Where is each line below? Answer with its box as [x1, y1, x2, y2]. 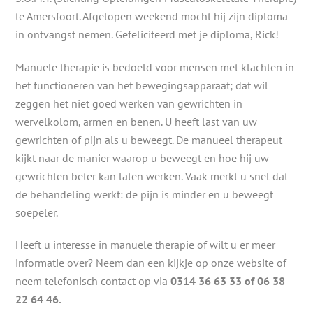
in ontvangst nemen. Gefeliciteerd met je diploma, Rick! [15, 27, 279, 41]
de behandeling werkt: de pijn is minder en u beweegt [15, 187, 274, 201]
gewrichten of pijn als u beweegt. [15, 132, 177, 147]
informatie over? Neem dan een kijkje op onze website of [15, 256, 287, 270]
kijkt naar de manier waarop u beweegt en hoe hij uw [15, 150, 270, 165]
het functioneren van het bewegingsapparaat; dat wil [15, 78, 269, 92]
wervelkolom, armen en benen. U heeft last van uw [15, 114, 258, 129]
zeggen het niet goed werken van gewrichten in [15, 96, 243, 110]
